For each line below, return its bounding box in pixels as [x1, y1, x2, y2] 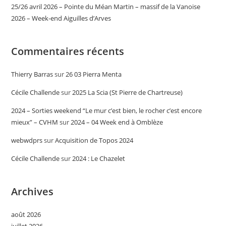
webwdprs [11, 135, 43, 145]
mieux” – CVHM [11, 117, 59, 127]
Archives [11, 184, 54, 198]
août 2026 [11, 209, 41, 219]
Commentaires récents [11, 44, 125, 58]
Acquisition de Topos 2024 [55, 135, 134, 145]
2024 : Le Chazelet [72, 153, 126, 163]
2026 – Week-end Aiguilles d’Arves [11, 13, 111, 23]
